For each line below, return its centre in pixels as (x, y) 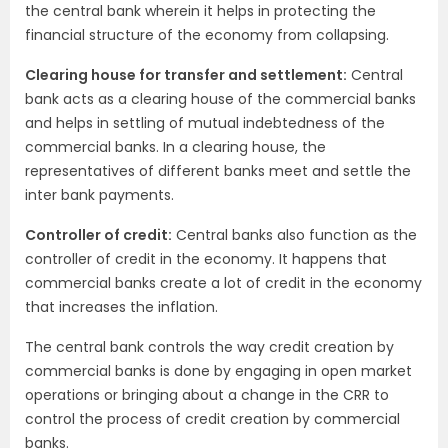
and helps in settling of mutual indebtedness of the (205, 123)
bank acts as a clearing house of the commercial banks (220, 99)
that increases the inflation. (121, 307)
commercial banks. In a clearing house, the (175, 147)
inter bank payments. (99, 195)
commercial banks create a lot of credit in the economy (223, 283)
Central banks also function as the (294, 235)
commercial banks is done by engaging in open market (218, 371)
